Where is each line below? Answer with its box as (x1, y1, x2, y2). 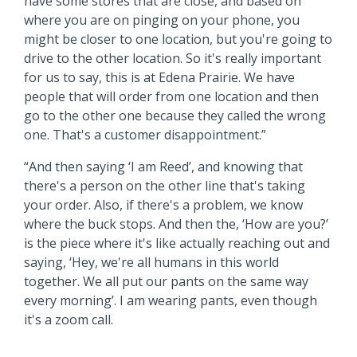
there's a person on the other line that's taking (24, 176, 305, 194)
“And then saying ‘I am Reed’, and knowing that (24, 157, 303, 175)
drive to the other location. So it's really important (24, 49, 321, 67)
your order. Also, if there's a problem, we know (24, 195, 303, 214)
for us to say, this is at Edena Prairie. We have (24, 68, 295, 86)
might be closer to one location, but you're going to (24, 29, 332, 48)
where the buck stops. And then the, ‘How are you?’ (24, 214, 328, 233)
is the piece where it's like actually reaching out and (24, 233, 330, 252)
